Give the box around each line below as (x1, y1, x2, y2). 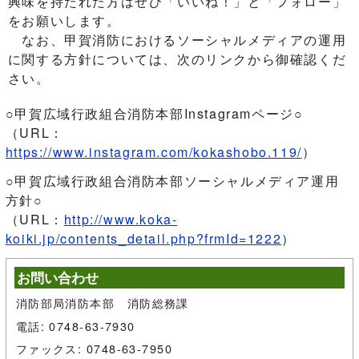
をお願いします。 (7, 11, 121, 30)
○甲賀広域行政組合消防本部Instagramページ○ (5, 104, 304, 123)
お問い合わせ (16, 268, 99, 287)
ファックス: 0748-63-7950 (15, 340, 173, 357)
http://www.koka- (63, 210, 178, 228)
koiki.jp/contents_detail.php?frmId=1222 (5, 229, 282, 248)
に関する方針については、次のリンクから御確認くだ (7, 50, 347, 68)
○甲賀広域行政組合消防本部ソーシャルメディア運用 (5, 171, 340, 190)
